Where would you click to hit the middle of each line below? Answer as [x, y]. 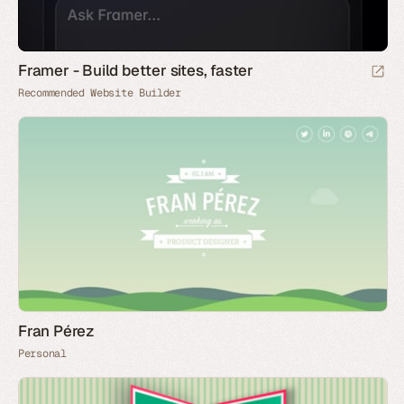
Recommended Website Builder [100, 92]
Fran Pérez [56, 331]
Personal [42, 354]
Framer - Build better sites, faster [136, 70]
